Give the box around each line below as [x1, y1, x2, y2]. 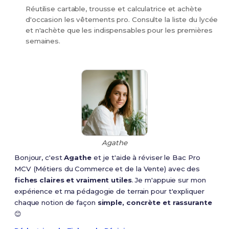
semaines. [25, 37, 61, 45]
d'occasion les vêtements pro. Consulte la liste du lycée [25, 15, 218, 24]
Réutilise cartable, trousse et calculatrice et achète [25, 5, 202, 13]
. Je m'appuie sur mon [131, 176, 206, 185]
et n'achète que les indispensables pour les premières [25, 26, 213, 35]
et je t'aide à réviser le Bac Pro [91, 153, 200, 162]
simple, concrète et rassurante [97, 198, 212, 207]
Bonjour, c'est [14, 153, 64, 162]
